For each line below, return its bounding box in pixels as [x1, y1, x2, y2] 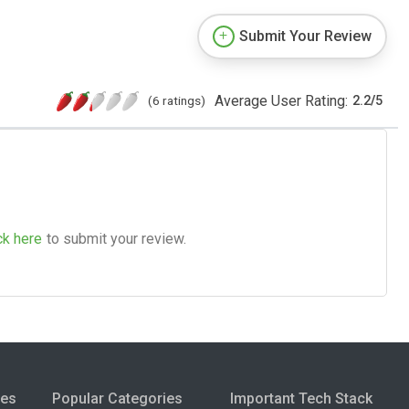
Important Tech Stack [230, 389, 373, 407]
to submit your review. [47, 229, 186, 247]
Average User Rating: [215, 91, 348, 110]
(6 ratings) [148, 92, 205, 108]
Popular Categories [51, 389, 183, 407]
